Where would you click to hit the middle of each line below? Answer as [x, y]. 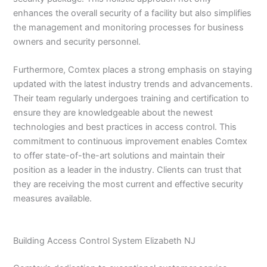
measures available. [53, 199]
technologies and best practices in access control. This [125, 127]
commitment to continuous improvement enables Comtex [131, 142]
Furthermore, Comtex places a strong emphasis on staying [133, 70]
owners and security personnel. [77, 42]
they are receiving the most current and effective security [128, 184]
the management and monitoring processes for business [129, 27]
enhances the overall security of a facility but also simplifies [133, 13]
